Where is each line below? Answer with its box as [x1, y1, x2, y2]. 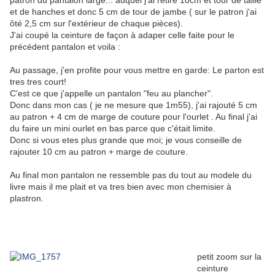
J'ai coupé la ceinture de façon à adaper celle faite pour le [10, 30, 234, 41]
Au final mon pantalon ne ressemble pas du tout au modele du [10, 170, 252, 180]
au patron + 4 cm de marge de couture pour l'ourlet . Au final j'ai [10, 112, 257, 122]
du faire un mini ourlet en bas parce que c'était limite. [10, 123, 215, 134]
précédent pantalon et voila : [10, 42, 120, 52]
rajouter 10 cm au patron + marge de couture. [10, 147, 188, 157]
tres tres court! [10, 77, 66, 87]
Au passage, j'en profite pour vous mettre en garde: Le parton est [10, 65, 264, 76]
